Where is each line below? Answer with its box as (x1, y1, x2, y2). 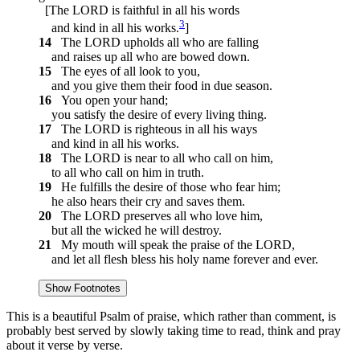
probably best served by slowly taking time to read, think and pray (6, 324, 341, 338)
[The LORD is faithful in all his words (39, 2, 239, 17)
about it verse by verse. (6, 338, 123, 353)
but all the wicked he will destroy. (39, 223, 222, 238)
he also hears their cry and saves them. (39, 194, 245, 209)
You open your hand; (55, 93, 168, 108)
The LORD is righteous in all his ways (55, 122, 257, 137)
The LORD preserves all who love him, (55, 209, 263, 223)
